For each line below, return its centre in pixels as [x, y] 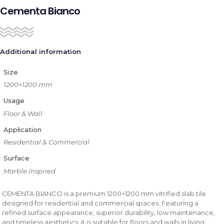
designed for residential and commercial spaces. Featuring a [100, 203]
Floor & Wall [23, 113]
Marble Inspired [29, 171]
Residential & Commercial [46, 142]
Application [22, 129]
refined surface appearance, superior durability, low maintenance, [109, 212]
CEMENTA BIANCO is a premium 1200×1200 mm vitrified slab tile [104, 193]
